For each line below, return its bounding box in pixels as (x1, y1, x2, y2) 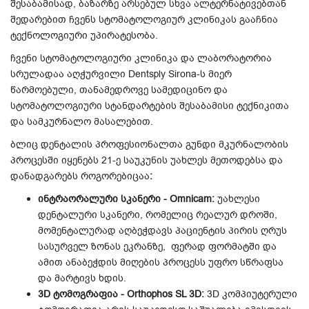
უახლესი (217, 192, 260, 206)
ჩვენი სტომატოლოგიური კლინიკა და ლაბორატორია (10, 52, 272, 65)
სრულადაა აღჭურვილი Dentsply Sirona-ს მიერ (10, 68, 232, 81)
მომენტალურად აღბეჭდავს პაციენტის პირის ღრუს (38, 224, 287, 237)
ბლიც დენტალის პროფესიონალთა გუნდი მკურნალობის (10, 138, 288, 151)
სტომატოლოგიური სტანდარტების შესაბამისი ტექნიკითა (10, 99, 289, 112)
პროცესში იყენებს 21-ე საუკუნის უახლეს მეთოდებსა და (10, 154, 283, 167)
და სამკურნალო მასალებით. (10, 115, 159, 128)
